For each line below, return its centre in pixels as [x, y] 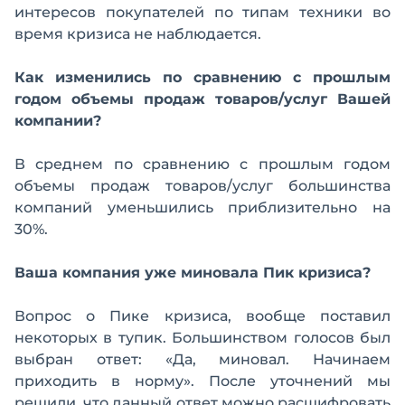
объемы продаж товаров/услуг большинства [202, 186]
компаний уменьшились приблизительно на [202, 207]
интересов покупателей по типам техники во [202, 12]
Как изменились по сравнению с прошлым [202, 77]
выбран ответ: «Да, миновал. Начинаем [202, 359]
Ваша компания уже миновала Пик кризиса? [193, 273]
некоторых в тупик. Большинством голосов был [202, 338]
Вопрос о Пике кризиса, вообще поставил [202, 316]
